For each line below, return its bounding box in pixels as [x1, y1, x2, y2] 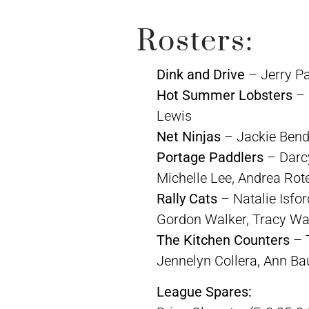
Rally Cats [156, 190, 217, 208]
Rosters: [137, 22, 255, 60]
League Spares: [156, 283, 252, 300]
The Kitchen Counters [156, 232, 290, 249]
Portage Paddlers [156, 149, 263, 166]
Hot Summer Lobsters [156, 87, 292, 104]
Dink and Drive [156, 66, 245, 83]
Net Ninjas [156, 128, 221, 146]
